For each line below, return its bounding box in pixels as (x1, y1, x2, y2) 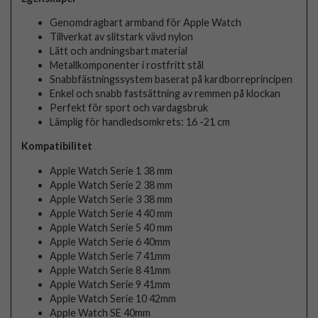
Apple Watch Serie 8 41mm (50, 263, 171, 276)
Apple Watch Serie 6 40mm (50, 235, 171, 248)
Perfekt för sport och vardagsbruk (50, 101, 209, 114)
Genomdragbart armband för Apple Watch (50, 16, 242, 28)
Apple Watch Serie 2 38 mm (50, 178, 173, 191)
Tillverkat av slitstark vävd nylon (50, 30, 194, 43)
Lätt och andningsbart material (50, 44, 188, 57)
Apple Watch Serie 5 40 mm (50, 221, 173, 234)
